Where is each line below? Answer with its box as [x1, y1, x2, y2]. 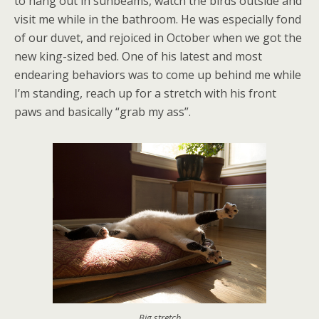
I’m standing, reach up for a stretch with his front [14, 85, 276, 102]
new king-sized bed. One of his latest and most [14, 48, 262, 65]
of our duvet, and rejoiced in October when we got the [14, 30, 302, 46]
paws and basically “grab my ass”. [14, 104, 191, 120]
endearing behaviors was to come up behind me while [14, 67, 301, 83]
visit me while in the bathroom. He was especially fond [14, 11, 301, 28]
